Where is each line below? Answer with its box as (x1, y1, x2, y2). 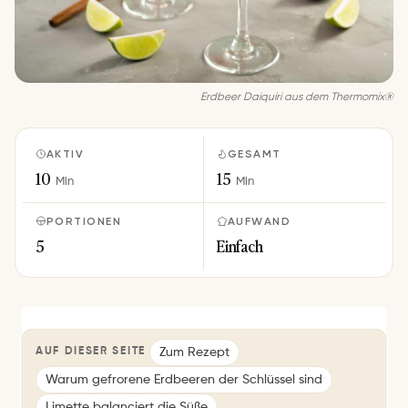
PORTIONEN (46, 214, 121, 228)
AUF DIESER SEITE (36, 346, 146, 358)
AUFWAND (228, 214, 291, 228)
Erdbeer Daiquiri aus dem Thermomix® (200, 91, 393, 103)
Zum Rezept (158, 345, 229, 359)
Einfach (217, 233, 263, 257)
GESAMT (228, 147, 281, 160)
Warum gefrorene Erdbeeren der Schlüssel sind (46, 372, 322, 386)
